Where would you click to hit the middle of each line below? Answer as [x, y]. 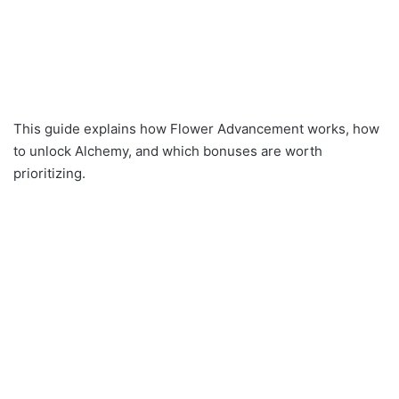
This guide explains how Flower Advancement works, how [196, 129]
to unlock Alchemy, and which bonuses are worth [168, 151]
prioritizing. [49, 174]
